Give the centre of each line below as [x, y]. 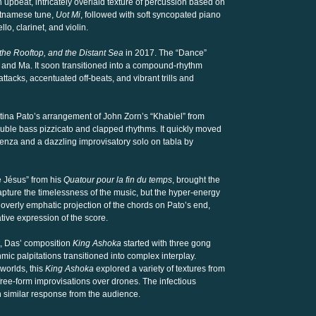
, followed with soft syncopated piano [151, 15]
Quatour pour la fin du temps [118, 180]
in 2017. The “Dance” [165, 53]
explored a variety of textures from [159, 269]
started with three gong [166, 243]
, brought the [196, 180]
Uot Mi [67, 15]
